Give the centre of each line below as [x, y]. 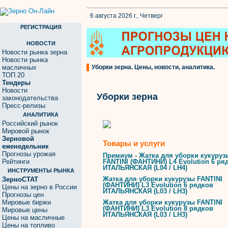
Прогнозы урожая [29, 154]
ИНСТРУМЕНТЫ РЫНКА [41, 170]
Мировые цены [25, 210]
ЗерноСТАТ [20, 179]
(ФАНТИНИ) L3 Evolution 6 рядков [158, 185]
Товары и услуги [134, 143]
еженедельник [25, 146]
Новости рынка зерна [35, 52]
